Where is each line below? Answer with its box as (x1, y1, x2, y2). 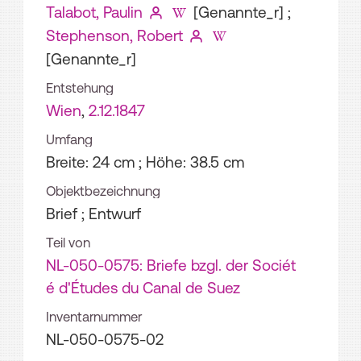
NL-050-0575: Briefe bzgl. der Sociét (46, 255, 296, 274)
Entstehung (46, 80, 114, 95)
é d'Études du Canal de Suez (46, 278, 240, 297)
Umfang (46, 131, 93, 147)
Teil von (46, 234, 90, 250)
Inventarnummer (46, 309, 142, 324)
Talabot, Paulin (46, 2, 143, 21)
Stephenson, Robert (46, 26, 183, 44)
